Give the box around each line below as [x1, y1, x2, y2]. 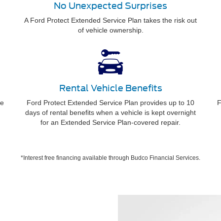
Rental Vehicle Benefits [59, 82, 162, 93]
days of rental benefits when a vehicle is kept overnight [25, 108, 196, 116]
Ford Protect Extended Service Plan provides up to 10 [27, 98, 194, 107]
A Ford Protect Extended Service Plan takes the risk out [24, 16, 197, 24]
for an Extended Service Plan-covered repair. [40, 118, 181, 126]
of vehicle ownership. [77, 26, 144, 34]
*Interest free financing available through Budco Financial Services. [21, 154, 200, 161]
